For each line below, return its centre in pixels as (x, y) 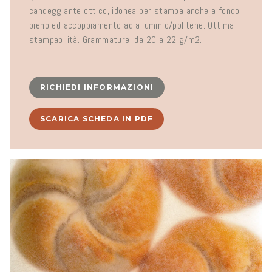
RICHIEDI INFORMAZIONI (97, 87)
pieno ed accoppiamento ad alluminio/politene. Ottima (132, 25)
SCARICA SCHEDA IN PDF (97, 119)
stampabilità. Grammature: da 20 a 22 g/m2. (116, 40)
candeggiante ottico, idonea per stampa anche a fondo (134, 11)
